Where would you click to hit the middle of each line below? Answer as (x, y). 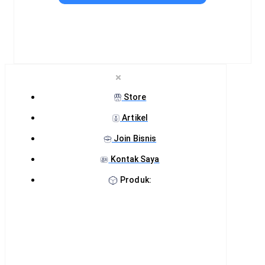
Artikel (135, 118)
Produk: (136, 180)
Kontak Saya (135, 159)
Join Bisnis (135, 139)
